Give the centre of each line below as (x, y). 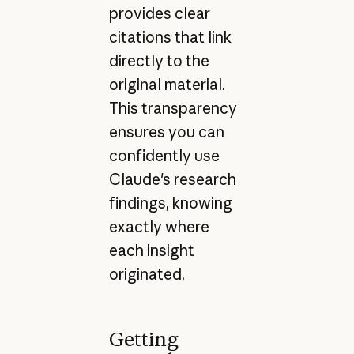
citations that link (170, 38)
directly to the (159, 61)
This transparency (173, 109)
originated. (147, 275)
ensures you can (166, 132)
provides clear (159, 14)
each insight (151, 251)
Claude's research (172, 180)
